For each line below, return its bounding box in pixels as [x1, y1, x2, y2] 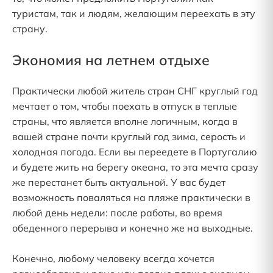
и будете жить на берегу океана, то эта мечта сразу [12, 161, 258, 173]
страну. [12, 23, 50, 35]
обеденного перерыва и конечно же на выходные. [12, 222, 253, 234]
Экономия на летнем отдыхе [12, 51, 210, 69]
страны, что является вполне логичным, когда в [12, 115, 238, 127]
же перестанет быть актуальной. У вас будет [12, 176, 225, 188]
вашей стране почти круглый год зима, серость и [12, 130, 246, 143]
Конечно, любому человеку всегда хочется [12, 252, 214, 264]
